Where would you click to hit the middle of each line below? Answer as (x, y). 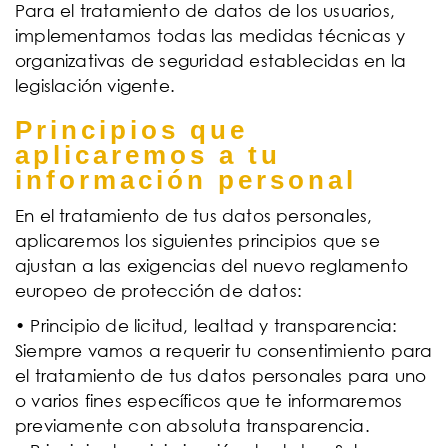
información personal (186, 180)
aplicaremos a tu (148, 155)
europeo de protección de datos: (159, 290)
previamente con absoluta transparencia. (192, 425)
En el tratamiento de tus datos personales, (194, 215)
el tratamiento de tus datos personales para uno (221, 375)
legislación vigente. (95, 85)
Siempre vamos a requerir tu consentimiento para (224, 350)
